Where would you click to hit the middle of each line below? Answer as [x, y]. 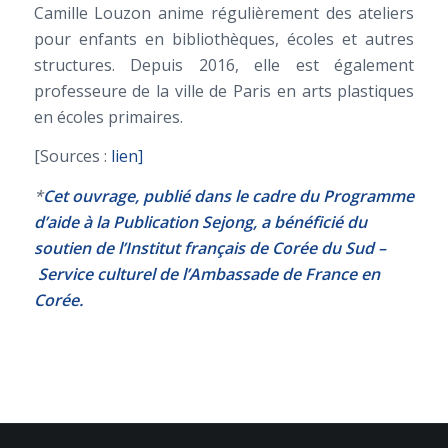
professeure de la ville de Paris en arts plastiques [224, 90]
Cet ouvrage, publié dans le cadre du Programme [228, 195]
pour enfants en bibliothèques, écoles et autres [224, 38]
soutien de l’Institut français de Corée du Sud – [209, 247]
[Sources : [72, 156]
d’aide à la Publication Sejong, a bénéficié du [200, 221]
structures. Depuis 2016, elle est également [224, 64]
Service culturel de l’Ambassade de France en [206, 273]
